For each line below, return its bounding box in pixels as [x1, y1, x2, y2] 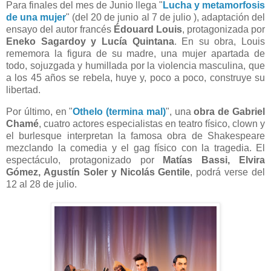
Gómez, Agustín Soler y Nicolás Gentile [6, 167, 191, 178]
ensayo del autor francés [6, 24, 114, 35]
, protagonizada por [182, 24, 265, 35]
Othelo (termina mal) [73, 106, 166, 117]
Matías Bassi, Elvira [163, 155, 266, 166]
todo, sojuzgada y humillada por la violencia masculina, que [6, 60, 265, 71]
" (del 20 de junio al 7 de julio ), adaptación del [66, 12, 266, 23]
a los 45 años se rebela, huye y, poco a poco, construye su [6, 73, 265, 83]
